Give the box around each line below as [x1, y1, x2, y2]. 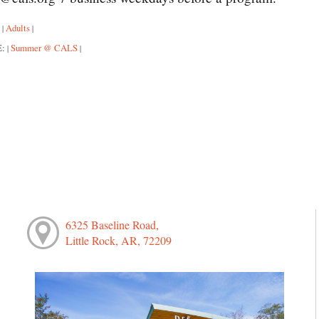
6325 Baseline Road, [65, 217, 159, 233]
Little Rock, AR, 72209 [65, 233, 172, 249]
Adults [5, 21, 30, 35]
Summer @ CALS [10, 41, 78, 55]
